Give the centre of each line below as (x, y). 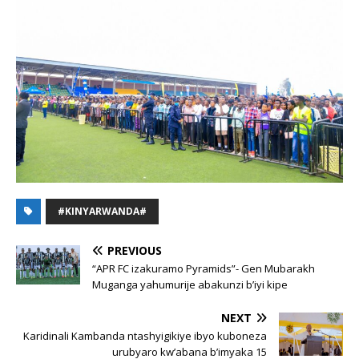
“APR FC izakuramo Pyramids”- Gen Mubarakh (204, 269)
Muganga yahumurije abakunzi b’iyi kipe (190, 285)
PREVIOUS (135, 251)
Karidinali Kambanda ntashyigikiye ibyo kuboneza (145, 336)
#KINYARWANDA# (102, 212)
